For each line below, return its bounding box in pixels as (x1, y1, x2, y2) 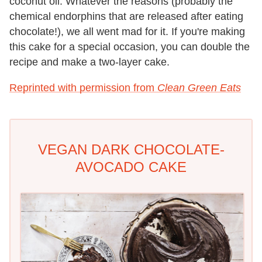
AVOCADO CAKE (75, 158, 187, 175)
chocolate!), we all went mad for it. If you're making (9, 25, 245, 37)
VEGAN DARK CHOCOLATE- (37, 141, 225, 157)
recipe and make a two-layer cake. (9, 56, 170, 68)
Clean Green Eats (157, 81, 241, 94)
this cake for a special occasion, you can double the (9, 40, 250, 53)
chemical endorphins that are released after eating (9, 10, 243, 22)
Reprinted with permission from (9, 81, 157, 94)
